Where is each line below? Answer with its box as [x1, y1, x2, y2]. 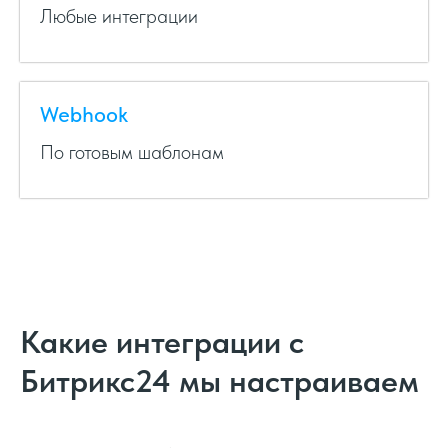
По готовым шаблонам [40, 140, 224, 165]
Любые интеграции [40, 4, 198, 29]
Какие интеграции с [20, 323, 304, 362]
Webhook [40, 101, 128, 128]
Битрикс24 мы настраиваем [20, 362, 419, 401]
